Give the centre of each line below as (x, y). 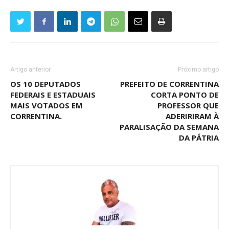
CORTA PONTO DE (185, 95)
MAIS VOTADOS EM (47, 105)
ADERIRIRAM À (192, 116)
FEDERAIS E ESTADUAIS (53, 95)
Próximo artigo (198, 70)
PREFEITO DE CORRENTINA (169, 84)
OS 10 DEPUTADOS (45, 84)
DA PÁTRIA (199, 138)
